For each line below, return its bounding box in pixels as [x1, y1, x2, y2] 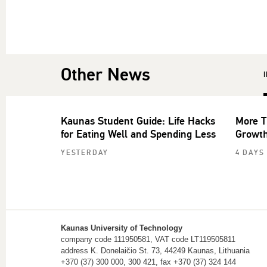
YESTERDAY [61, 148, 109, 157]
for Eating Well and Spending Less [61, 127, 216, 141]
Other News [61, 63, 150, 86]
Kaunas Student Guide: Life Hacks [61, 114, 215, 128]
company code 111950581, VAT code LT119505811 [61, 234, 235, 244]
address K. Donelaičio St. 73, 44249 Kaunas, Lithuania [61, 246, 250, 255]
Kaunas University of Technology [61, 223, 182, 232]
